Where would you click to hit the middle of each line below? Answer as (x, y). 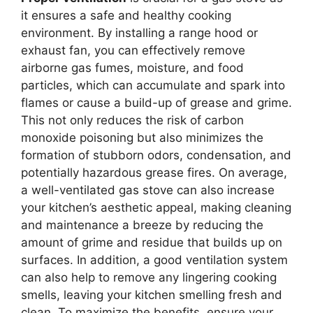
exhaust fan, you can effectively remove (133, 50)
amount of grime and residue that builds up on (152, 242)
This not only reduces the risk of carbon (132, 120)
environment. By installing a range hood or (139, 32)
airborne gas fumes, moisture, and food (132, 67)
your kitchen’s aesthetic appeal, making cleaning (156, 207)
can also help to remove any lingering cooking (149, 277)
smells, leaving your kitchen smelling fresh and (152, 294)
